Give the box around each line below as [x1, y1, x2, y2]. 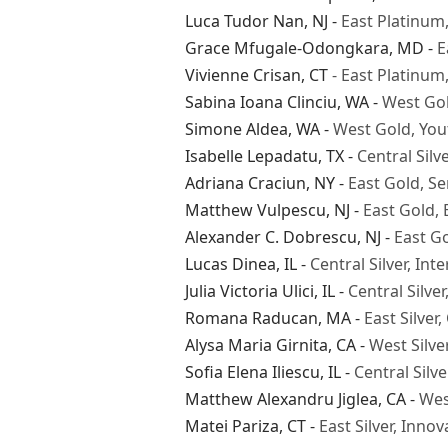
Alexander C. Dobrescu [184, 225, 357, 248]
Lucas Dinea [184, 252, 276, 275]
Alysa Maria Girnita [184, 333, 328, 356]
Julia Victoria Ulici [184, 279, 314, 302]
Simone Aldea [184, 117, 288, 140]
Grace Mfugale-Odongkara [184, 36, 389, 59]
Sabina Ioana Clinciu [184, 90, 337, 113]
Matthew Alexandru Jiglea [184, 387, 378, 410]
